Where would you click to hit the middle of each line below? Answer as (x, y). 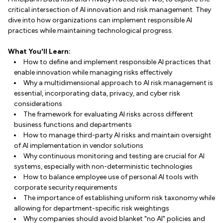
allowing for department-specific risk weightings (92, 208)
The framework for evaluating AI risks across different (108, 114)
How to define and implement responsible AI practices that (117, 62)
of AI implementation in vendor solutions (79, 146)
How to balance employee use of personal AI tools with (111, 177)
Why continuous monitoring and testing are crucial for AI (114, 156)
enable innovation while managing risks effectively (93, 72)
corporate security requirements (66, 187)
